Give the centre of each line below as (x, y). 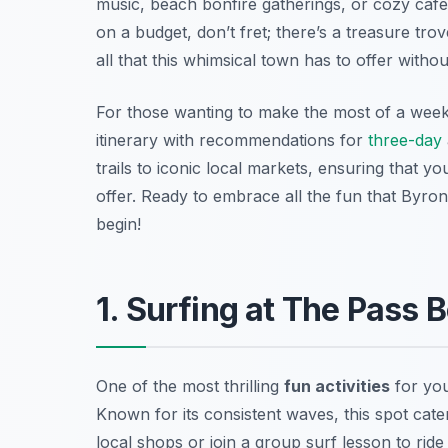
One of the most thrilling (190, 385)
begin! (118, 223)
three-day (405, 139)
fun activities (337, 385)
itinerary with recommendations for (232, 139)
